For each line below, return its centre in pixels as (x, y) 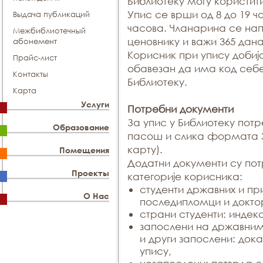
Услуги (95, 104)
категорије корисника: (185, 176)
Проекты (91, 173)
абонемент (35, 41)
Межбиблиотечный (49, 31)
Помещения (85, 150)
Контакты (31, 74)
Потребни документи (180, 109)
